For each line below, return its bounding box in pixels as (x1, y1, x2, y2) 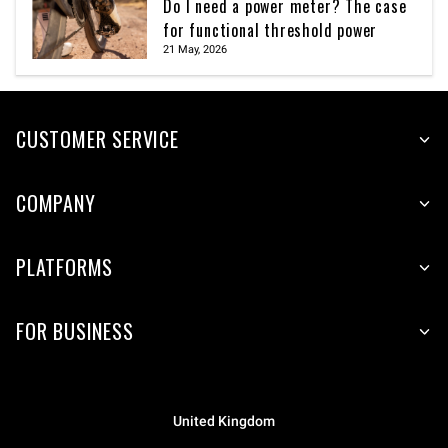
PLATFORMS (16, 252, 114, 283)
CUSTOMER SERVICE (16, 124, 179, 155)
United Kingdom (173, 413, 275, 431)
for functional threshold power (163, 18, 378, 43)
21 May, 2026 (163, 43, 228, 57)
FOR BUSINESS (16, 316, 134, 347)
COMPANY (16, 188, 96, 219)
